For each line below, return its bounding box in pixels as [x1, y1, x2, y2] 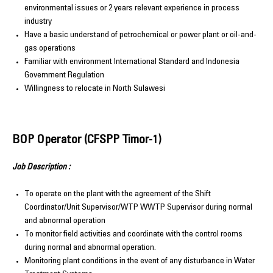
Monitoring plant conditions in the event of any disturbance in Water [24, 257, 255, 266]
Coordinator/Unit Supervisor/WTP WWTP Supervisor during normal [24, 204, 252, 213]
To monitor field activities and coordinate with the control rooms [24, 230, 243, 239]
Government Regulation [24, 71, 104, 80]
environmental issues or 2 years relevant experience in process [24, 4, 239, 13]
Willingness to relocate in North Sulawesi [24, 84, 165, 93]
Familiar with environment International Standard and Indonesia [24, 57, 239, 66]
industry [24, 17, 52, 26]
